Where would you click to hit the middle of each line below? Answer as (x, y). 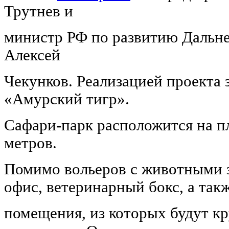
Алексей (32, 55)
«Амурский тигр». (67, 99)
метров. (30, 143)
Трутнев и (39, 11)
